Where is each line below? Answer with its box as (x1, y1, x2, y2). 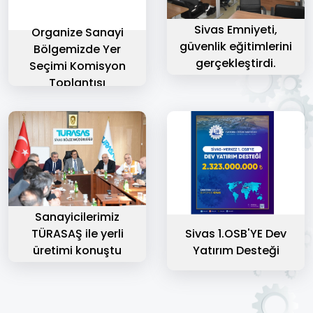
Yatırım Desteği (192, 242, 279, 259)
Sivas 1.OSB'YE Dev (185, 225, 286, 242)
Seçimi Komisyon (29, 58, 126, 75)
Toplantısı (49, 75, 105, 92)
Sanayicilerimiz (35, 209, 119, 226)
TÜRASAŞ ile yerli (31, 226, 124, 242)
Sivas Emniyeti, (194, 22, 277, 38)
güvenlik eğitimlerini (180, 38, 292, 55)
